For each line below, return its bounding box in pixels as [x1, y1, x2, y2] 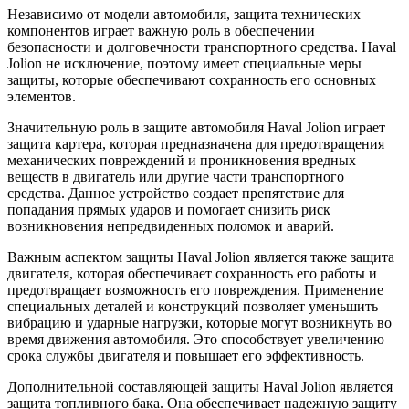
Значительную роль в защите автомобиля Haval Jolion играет [7, 120, 385, 136]
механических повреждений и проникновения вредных [7, 152, 356, 169]
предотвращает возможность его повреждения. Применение [7, 282, 383, 299]
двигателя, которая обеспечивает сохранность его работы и [7, 266, 377, 282]
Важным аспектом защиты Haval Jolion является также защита [7, 249, 394, 266]
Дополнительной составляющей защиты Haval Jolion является [7, 379, 393, 395]
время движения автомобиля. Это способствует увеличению [7, 331, 384, 348]
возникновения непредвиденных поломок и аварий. [7, 218, 334, 235]
